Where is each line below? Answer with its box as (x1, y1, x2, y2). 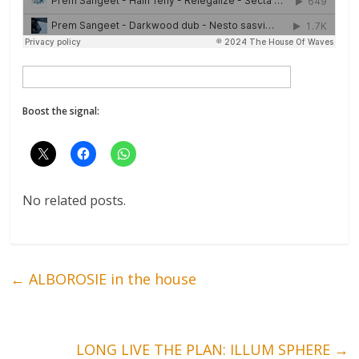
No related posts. (22, 192, 127, 210)
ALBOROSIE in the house (25, 269, 197, 289)
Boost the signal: (22, 104, 100, 119)
